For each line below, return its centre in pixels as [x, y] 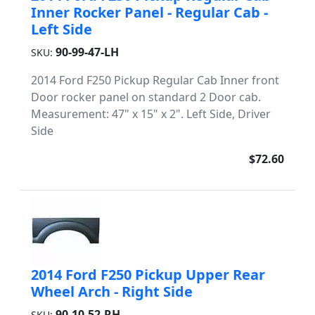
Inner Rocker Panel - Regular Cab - [149, 12]
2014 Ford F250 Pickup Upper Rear [148, 275]
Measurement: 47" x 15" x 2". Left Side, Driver [151, 114]
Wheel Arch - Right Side [112, 291]
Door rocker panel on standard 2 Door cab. [146, 97]
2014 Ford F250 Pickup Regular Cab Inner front [155, 80]
